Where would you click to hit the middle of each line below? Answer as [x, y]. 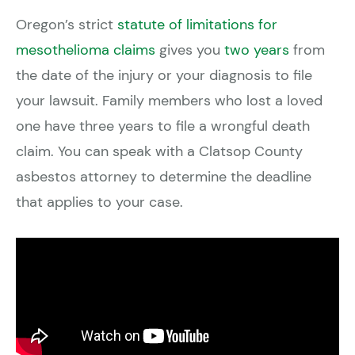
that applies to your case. [99, 202]
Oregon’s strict [67, 25]
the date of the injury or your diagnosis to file [164, 76]
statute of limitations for [197, 25]
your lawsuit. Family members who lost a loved [169, 101]
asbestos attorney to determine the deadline [164, 177]
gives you [190, 50]
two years [257, 50]
